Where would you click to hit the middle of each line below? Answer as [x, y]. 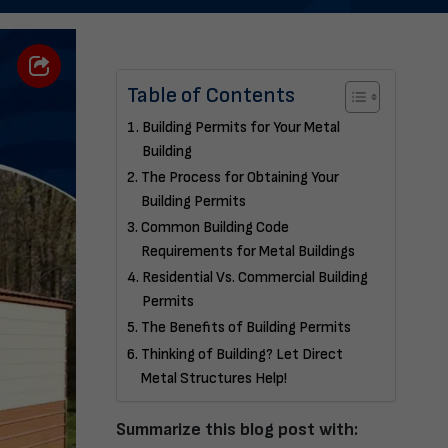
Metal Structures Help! [214, 378]
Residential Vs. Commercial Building [255, 277]
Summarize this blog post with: [237, 429]
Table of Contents [211, 96]
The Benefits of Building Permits [246, 327]
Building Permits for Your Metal [241, 127]
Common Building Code [215, 227]
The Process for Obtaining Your [240, 177]
